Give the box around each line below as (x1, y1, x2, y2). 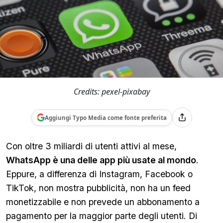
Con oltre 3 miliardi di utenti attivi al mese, (6, 141, 177, 151)
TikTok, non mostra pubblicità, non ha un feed (6, 183, 191, 193)
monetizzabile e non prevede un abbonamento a (6, 197, 200, 207)
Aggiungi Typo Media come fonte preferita (44, 113, 167, 121)
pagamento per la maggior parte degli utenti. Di (6, 211, 197, 221)
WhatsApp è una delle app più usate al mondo (6, 155, 196, 165)
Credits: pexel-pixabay (73, 86, 150, 97)
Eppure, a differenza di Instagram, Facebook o (6, 169, 193, 179)
